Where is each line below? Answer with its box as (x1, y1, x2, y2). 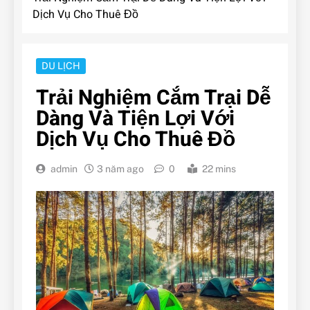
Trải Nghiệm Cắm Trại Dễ (36, 83, 271, 114)
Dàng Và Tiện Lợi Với (36, 104, 235, 135)
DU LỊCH (42, 60, 80, 72)
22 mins (202, 163, 236, 175)
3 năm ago (97, 163, 144, 175)
